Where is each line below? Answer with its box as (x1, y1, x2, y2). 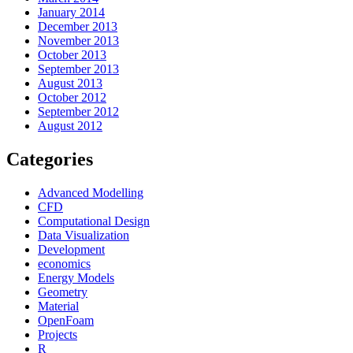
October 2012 (38, 91, 106, 105)
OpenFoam (38, 314, 94, 328)
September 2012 (38, 105, 119, 119)
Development (38, 243, 105, 257)
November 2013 (38, 34, 119, 48)
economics (38, 257, 91, 271)
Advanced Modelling (38, 186, 143, 200)
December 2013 (38, 20, 117, 34)
